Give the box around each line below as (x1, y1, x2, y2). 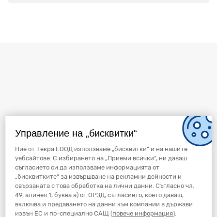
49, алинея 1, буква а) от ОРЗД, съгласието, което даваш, (15, 191, 184, 199)
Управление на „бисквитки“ (15, 128, 138, 139)
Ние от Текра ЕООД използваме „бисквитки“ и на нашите (15, 145, 188, 153)
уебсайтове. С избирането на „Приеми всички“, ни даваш (15, 155, 187, 162)
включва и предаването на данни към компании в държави (15, 201, 193, 208)
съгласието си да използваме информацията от (15, 164, 160, 171)
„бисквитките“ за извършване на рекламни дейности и (15, 173, 182, 180)
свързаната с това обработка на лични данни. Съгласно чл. (15, 182, 195, 189)
